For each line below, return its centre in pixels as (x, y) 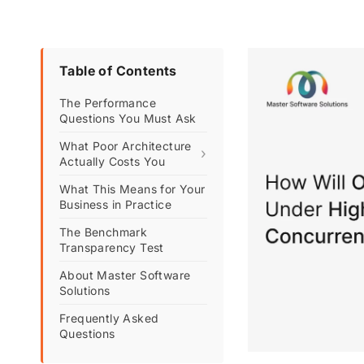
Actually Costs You (113, 161)
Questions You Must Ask (128, 118)
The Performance (108, 103)
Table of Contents (118, 71)
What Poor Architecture (126, 146)
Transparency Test (112, 247)
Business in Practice (116, 204)
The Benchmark (104, 232)
